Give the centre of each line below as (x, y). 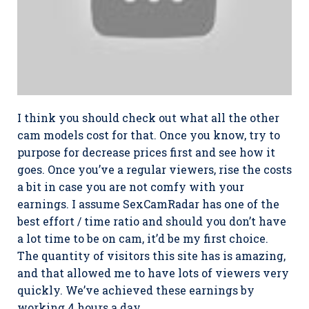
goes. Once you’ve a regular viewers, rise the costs (154, 169)
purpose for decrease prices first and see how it (146, 152)
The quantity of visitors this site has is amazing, (151, 255)
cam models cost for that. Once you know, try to (149, 134)
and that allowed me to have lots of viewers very (153, 272)
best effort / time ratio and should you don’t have (152, 221)
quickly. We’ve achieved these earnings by (136, 290)
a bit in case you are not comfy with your (131, 186)
